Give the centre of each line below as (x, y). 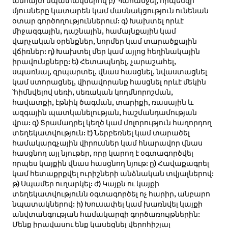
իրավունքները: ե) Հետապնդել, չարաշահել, (94, 62)
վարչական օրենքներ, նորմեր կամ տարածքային (104, 41)
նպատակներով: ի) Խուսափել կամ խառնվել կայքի (107, 204)
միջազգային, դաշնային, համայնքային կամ (94, 31)
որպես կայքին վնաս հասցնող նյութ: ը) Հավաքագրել (110, 164)
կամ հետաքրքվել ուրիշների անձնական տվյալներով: (113, 174)
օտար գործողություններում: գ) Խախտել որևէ (98, 21)
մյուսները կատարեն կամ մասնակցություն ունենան (110, 11)
